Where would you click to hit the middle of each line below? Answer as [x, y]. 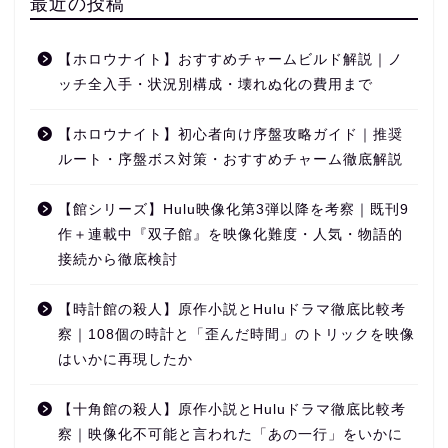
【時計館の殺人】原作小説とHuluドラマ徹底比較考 [232, 310]
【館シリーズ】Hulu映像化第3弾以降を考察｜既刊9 [233, 210]
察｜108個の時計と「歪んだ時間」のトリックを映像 [236, 335]
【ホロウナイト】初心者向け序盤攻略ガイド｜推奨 [230, 135]
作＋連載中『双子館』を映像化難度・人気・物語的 [230, 235]
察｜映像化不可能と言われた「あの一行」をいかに [230, 435]
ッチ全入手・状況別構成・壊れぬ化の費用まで [215, 85]
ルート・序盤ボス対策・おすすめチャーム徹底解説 [230, 160]
